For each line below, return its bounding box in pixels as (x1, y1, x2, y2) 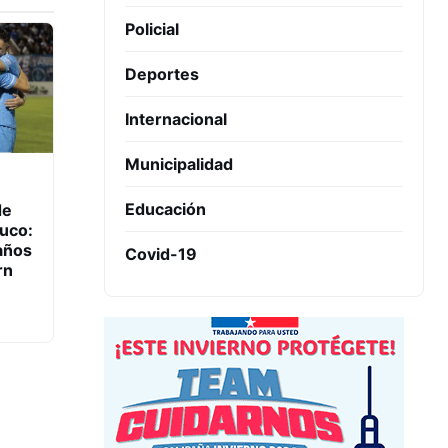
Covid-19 (125, 244, 197, 265)
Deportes (125, 64, 199, 85)
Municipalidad (125, 154, 233, 175)
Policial (125, 19, 179, 40)
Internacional (125, 109, 227, 130)
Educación (125, 199, 206, 220)
